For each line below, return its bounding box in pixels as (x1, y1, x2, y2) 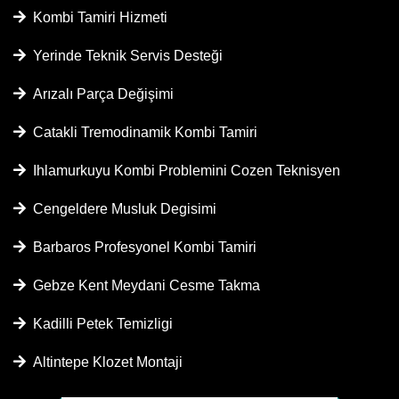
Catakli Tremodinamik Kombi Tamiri (26, 125, 257, 140)
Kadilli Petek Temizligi (26, 316, 173, 331)
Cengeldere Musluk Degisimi (26, 201, 216, 216)
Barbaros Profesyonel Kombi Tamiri (26, 240, 256, 255)
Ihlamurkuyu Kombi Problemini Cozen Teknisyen (26, 163, 340, 178)
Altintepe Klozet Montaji (26, 354, 183, 370)
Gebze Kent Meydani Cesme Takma (26, 278, 260, 293)
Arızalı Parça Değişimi (26, 86, 174, 102)
